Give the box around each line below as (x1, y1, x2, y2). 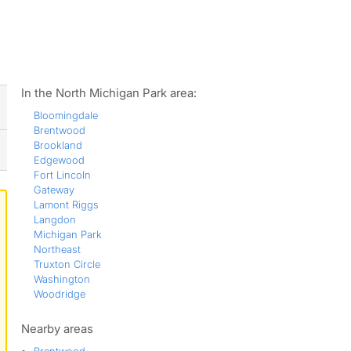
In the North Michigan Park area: (20, 85, 197, 100)
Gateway (33, 183, 74, 196)
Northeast (33, 243, 81, 255)
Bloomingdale (33, 109, 98, 121)
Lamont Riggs (33, 198, 99, 211)
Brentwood (33, 124, 85, 136)
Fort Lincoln (33, 168, 91, 181)
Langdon (33, 213, 76, 226)
